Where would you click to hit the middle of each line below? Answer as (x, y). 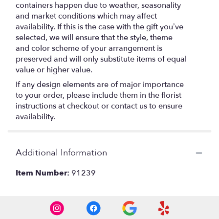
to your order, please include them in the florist (99, 96)
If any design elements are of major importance (100, 85)
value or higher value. (54, 70)
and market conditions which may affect (86, 16)
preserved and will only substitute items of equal (101, 59)
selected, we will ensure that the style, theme (94, 38)
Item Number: (44, 173)
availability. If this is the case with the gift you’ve (99, 27)
